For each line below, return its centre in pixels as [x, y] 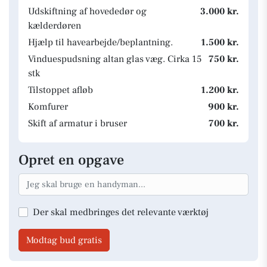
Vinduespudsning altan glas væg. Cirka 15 [115, 59]
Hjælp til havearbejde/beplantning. [100, 42]
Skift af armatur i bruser [77, 123]
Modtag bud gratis [64, 240]
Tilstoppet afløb [60, 90]
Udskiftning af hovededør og [87, 11]
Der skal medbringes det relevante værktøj [121, 212]
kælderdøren [55, 26]
